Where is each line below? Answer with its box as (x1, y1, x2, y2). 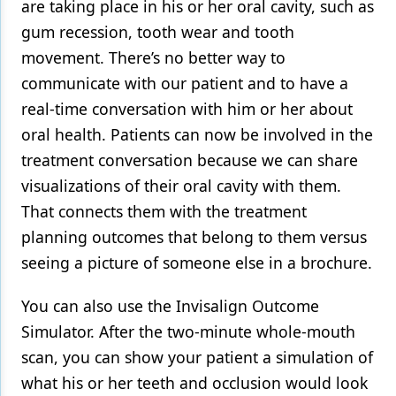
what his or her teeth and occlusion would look (21, 372, 368, 394)
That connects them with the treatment (21, 201, 307, 223)
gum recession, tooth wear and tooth (21, 21, 294, 43)
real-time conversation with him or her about (21, 98, 353, 120)
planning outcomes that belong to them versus (21, 226, 367, 248)
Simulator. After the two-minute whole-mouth (21, 321, 355, 343)
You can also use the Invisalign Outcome (21, 295, 319, 317)
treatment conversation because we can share (21, 149, 358, 171)
